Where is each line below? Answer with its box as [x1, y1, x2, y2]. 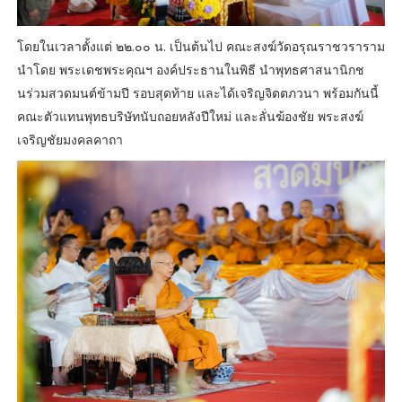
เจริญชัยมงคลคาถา [16, 130, 123, 148]
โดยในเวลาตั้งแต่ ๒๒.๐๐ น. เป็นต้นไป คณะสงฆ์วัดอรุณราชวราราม [16, 37, 385, 55]
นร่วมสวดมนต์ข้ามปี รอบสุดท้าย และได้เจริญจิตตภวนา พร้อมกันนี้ [16, 83, 379, 101]
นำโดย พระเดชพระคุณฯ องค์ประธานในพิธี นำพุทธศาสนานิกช [16, 60, 364, 78]
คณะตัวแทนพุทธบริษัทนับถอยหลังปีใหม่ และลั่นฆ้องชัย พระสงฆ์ [16, 107, 363, 125]
